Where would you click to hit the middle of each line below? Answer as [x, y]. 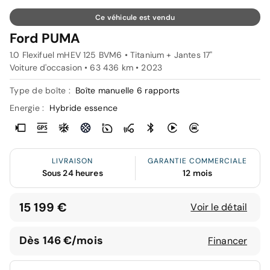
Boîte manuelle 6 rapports [128, 90]
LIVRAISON [73, 161]
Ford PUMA [45, 38]
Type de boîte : [41, 90]
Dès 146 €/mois [61, 241]
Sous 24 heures [72, 173]
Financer [228, 240]
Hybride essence [83, 108]
